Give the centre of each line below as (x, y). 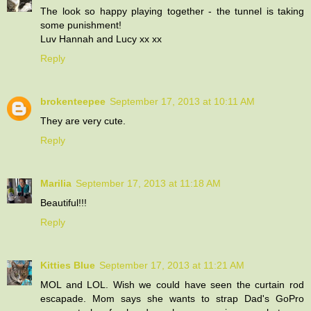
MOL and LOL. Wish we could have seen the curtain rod (172, 284)
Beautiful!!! (64, 202)
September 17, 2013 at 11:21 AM (172, 265)
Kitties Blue (68, 265)
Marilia (56, 183)
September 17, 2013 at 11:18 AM (148, 183)
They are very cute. (83, 120)
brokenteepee (73, 101)
